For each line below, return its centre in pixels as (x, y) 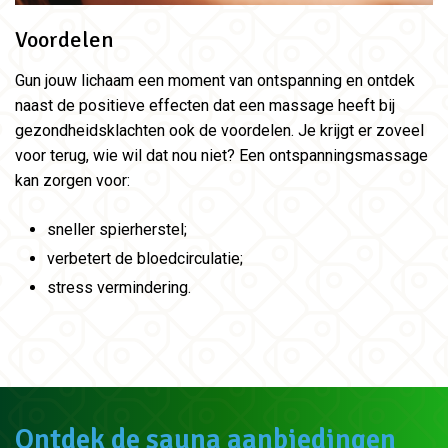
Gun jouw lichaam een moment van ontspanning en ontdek (215, 81)
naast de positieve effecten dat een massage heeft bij (205, 106)
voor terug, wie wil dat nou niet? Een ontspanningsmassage (221, 156)
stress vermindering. (119, 288)
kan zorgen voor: (72, 181)
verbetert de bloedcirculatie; (145, 259)
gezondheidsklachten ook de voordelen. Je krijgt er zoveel (219, 131)
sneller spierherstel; (117, 230)
